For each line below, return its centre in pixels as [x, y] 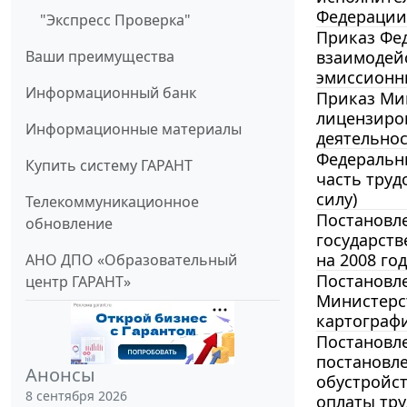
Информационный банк [111, 93]
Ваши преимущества [100, 57]
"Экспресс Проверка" [115, 20]
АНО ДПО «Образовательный [131, 260]
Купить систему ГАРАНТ [109, 166]
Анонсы [60, 375]
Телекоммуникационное [112, 202]
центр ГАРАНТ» [78, 282]
